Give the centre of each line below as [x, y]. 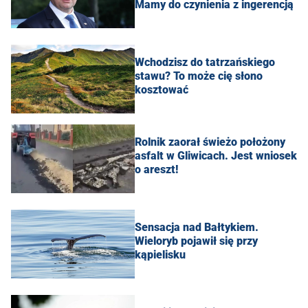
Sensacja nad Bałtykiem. [197, 228]
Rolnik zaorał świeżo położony [210, 142]
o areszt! [156, 170]
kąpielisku [160, 255]
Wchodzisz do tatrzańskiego [205, 63]
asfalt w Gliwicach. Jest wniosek [216, 156]
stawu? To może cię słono [199, 76]
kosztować [162, 90]
